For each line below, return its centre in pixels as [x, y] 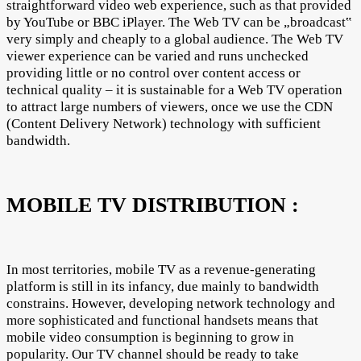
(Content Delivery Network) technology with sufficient [164, 123]
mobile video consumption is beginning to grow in [150, 337]
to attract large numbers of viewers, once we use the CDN [170, 106]
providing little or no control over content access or [154, 73]
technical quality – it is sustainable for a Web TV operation [174, 89]
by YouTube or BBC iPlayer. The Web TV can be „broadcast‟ [179, 22]
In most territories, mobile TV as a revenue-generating [161, 269]
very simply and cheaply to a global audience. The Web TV [175, 39]
